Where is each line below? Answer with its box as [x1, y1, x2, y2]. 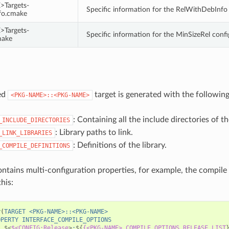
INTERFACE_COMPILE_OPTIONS [21, 216, 111, 223]
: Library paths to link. [55, 128, 133, 136]
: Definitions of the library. [73, 141, 167, 149]
